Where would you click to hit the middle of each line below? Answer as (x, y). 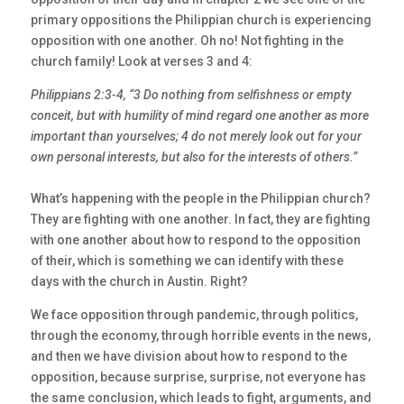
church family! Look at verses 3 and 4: (141, 62)
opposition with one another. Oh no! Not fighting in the (187, 41)
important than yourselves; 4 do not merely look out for (183, 137)
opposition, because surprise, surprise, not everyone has (198, 377)
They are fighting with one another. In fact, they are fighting (200, 220)
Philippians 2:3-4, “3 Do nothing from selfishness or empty (191, 95)
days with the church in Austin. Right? (139, 282)
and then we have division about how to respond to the (188, 357)
